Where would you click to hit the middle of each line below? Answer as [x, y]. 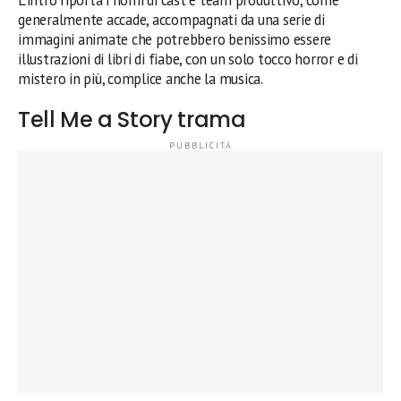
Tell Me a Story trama [132, 119]
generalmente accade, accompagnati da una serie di [171, 19]
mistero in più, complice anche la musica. [141, 78]
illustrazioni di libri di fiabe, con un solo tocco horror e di [188, 59]
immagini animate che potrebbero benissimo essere [175, 39]
